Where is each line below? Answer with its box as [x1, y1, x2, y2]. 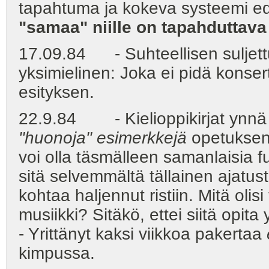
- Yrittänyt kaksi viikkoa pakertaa [19, 225, 267, 244]
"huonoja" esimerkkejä [19, 128, 187, 148]
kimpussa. [19, 244, 95, 263]
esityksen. [19, 83, 94, 102]
